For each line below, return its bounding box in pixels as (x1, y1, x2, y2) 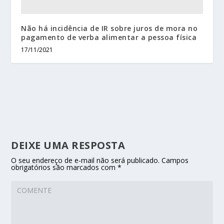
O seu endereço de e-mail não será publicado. (11, 155, 160, 165)
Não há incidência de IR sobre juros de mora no (21, 23, 198, 33)
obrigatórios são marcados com (11, 162, 118, 172)
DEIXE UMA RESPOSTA (11, 138, 125, 152)
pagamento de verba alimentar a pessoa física (21, 32, 197, 42)
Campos (161, 155, 189, 165)
